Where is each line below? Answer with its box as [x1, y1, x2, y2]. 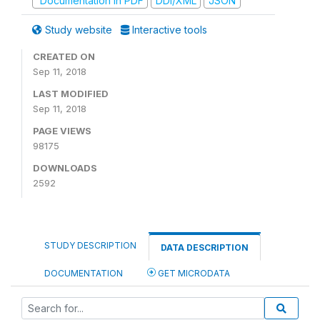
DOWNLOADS [33, 162, 97, 174]
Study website [42, 24, 115, 36]
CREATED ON [33, 51, 95, 62]
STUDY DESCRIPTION [44, 240, 136, 251]
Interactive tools [129, 24, 207, 36]
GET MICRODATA [156, 268, 230, 279]
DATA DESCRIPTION [161, 242, 249, 253]
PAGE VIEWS [33, 125, 91, 136]
